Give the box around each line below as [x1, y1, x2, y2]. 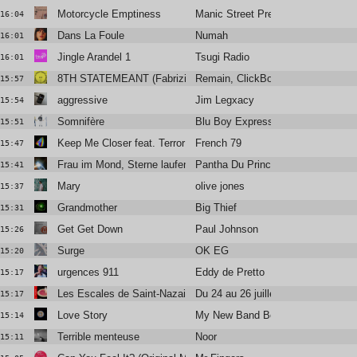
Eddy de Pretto [195, 266, 265, 279]
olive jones [195, 180, 245, 193]
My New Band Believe [195, 309, 298, 322]
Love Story [57, 309, 108, 322]
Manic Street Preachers [195, 8, 305, 21]
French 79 [195, 137, 242, 150]
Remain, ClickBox [195, 73, 279, 85]
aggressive [57, 94, 108, 107]
